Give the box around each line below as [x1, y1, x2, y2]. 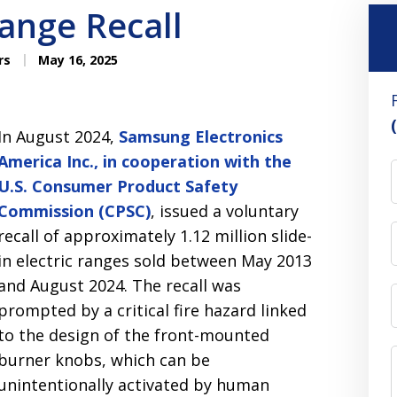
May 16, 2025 [35, 51, 118, 68]
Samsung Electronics [119, 126, 284, 147]
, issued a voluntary [151, 200, 300, 222]
